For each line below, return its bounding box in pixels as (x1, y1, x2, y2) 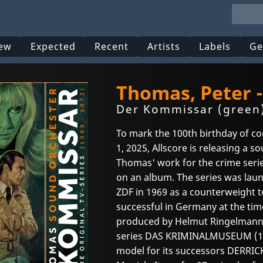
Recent (95, 40, 129, 53)
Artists (147, 40, 181, 53)
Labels (199, 40, 231, 53)
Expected (31, 40, 76, 53)
